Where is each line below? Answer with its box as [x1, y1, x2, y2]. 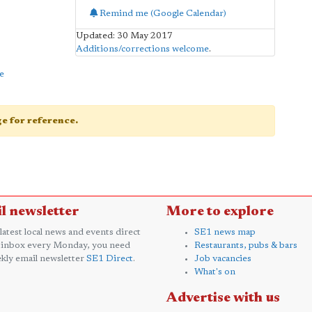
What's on [194, 267, 235, 276]
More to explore [166, 204, 274, 219]
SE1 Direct [86, 253, 133, 263]
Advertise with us [166, 290, 280, 305]
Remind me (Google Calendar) [97, 8, 226, 18]
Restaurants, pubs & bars [194, 240, 297, 250]
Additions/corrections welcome [75, 44, 209, 54]
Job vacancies [194, 253, 251, 263]
